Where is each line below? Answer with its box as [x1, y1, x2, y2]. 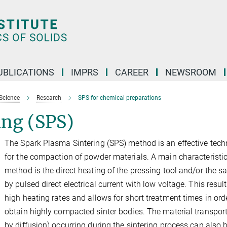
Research [36, 94, 61, 101]
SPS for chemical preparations [78, 94, 161, 101]
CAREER [115, 67, 148, 78]
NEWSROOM [165, 67, 216, 78]
